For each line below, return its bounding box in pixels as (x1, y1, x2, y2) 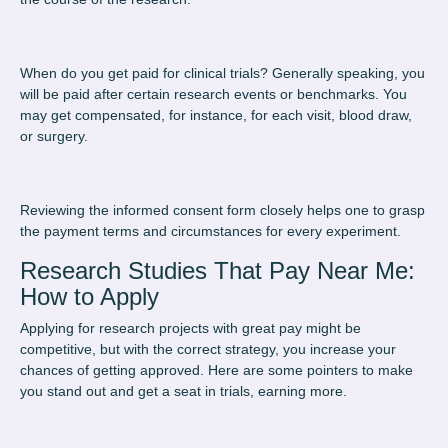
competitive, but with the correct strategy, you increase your (20, 341, 396, 358)
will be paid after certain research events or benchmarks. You (20, 86, 407, 103)
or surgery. (20, 128, 88, 145)
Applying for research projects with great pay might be (20, 320, 361, 337)
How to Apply (20, 283, 159, 311)
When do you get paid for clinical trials (20, 65, 260, 82)
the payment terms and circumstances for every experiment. (20, 223, 401, 240)
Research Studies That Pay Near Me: (20, 257, 415, 285)
